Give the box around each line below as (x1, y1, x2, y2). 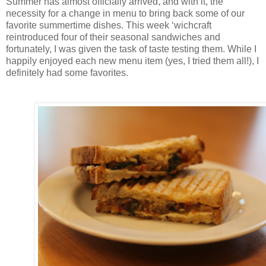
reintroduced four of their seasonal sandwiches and (6, 32, 220, 43)
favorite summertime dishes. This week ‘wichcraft (6, 20, 211, 31)
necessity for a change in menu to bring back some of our (6, 8, 245, 19)
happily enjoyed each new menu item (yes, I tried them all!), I (6, 56, 259, 66)
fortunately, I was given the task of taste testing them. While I (6, 44, 256, 55)
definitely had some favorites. (6, 68, 128, 78)
